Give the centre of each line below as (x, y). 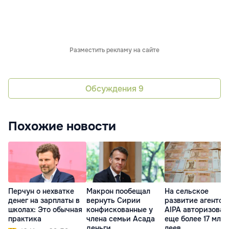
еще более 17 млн (195, 219)
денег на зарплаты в (44, 201)
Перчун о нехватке (41, 191)
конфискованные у (120, 210)
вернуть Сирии (113, 201)
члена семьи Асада (121, 219)
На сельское (187, 191)
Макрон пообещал (118, 191)
